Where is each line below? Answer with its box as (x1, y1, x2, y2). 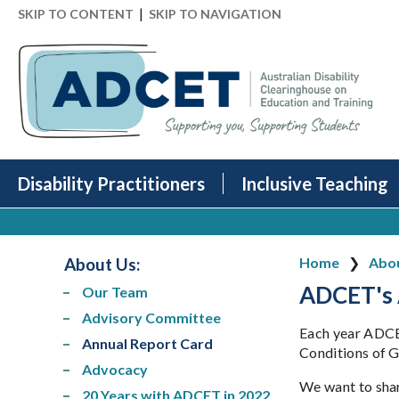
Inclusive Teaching (241, 173, 388, 195)
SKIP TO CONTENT (18, 6, 134, 21)
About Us (64, 254, 136, 275)
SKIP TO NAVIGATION (149, 6, 281, 21)
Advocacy (82, 360, 148, 378)
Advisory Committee (82, 308, 221, 326)
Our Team (82, 282, 148, 300)
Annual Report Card (82, 334, 213, 352)
